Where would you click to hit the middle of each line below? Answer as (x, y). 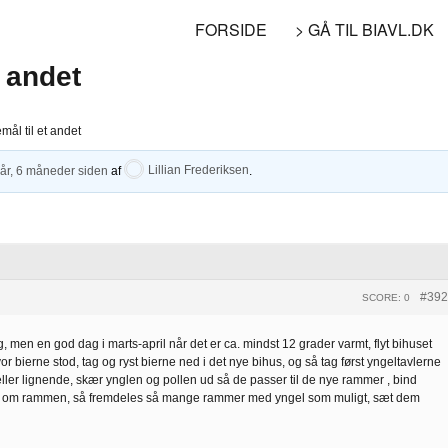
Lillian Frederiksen (199, 170)
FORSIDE (231, 29)
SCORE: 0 (386, 297)
